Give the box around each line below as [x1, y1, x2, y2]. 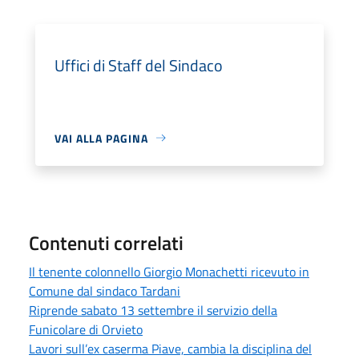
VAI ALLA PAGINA [54, 129, 148, 147]
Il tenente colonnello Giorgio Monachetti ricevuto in [29, 261, 309, 281]
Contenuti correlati [29, 228, 184, 257]
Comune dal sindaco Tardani [29, 280, 180, 301]
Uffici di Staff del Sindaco [54, 52, 223, 78]
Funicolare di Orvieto [29, 319, 143, 339]
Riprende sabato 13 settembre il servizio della [29, 300, 277, 320]
